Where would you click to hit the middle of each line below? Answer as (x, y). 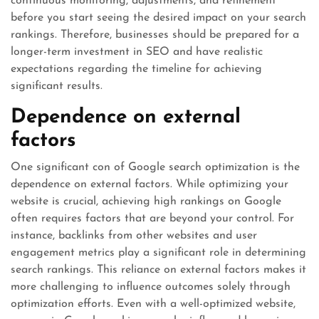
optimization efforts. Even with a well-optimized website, (153, 304)
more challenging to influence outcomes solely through (151, 287)
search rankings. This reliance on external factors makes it (158, 270)
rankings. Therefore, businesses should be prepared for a (155, 35)
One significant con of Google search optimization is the (155, 167)
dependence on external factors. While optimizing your (150, 184)
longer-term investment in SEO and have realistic (137, 52)
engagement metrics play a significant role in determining (158, 253)
